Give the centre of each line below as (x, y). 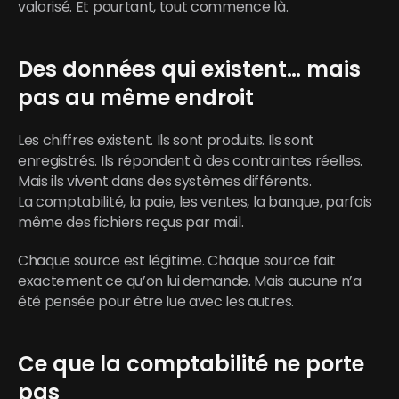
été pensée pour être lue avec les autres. (156, 301)
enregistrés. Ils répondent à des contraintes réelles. (191, 161)
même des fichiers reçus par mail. (131, 222)
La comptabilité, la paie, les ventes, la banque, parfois (195, 202)
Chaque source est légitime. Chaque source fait (177, 261)
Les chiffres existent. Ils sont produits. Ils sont (166, 140)
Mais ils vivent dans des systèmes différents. (165, 181)
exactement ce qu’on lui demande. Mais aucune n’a (190, 281)
